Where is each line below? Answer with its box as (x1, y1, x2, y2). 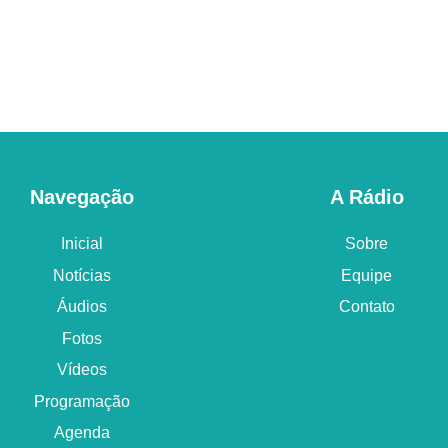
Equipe (341, 266, 392, 284)
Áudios (56, 298, 107, 315)
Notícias (52, 266, 111, 284)
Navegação (29, 186, 134, 208)
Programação (33, 392, 130, 410)
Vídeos (56, 361, 107, 378)
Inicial (60, 235, 103, 252)
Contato (338, 298, 395, 315)
